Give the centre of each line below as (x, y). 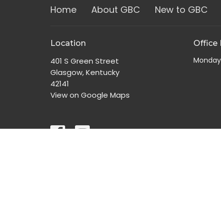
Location (68, 43)
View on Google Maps (90, 95)
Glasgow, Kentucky (85, 72)
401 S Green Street (85, 61)
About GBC (116, 10)
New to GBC (181, 10)
